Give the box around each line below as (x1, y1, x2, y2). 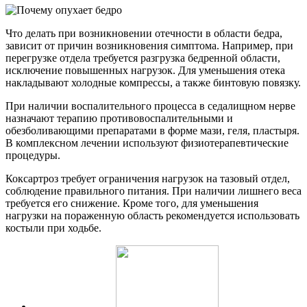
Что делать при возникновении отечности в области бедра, (5, 27, 282, 39)
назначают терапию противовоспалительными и (5, 112, 233, 124)
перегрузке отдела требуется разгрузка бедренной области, (5, 51, 280, 64)
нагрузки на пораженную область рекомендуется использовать (5, 209, 299, 221)
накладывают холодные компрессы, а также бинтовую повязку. (5, 76, 301, 88)
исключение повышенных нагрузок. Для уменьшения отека (5, 64, 285, 76)
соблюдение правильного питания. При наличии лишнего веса (5, 184, 302, 197)
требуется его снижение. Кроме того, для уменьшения (5, 197, 258, 209)
